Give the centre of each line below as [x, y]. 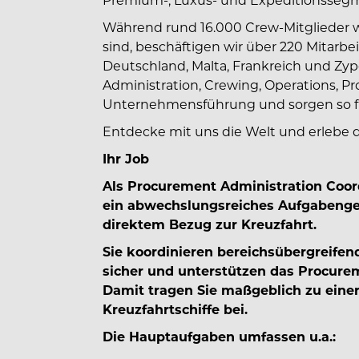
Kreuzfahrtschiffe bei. [175, 309]
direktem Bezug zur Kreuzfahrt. [210, 224]
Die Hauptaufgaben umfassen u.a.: [219, 336]
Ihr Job [126, 158]
